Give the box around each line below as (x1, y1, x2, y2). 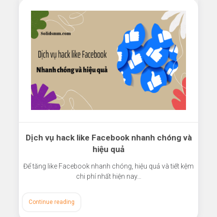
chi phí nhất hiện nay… (76, 172, 141, 180)
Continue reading (28, 198, 75, 205)
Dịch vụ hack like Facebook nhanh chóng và (25, 132, 192, 142)
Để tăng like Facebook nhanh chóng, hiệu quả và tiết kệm (23, 162, 194, 170)
